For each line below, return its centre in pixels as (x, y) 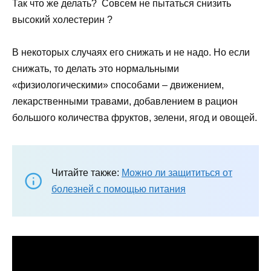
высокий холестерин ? (62, 19)
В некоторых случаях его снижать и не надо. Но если (131, 52)
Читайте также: (87, 172)
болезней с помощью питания (119, 189)
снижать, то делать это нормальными (97, 68)
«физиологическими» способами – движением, (118, 85)
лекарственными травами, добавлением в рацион (125, 101)
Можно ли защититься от (177, 172)
